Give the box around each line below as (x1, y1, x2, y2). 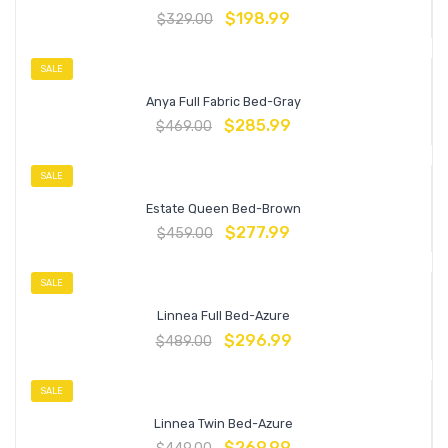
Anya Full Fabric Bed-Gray (146, 93, 301, 109)
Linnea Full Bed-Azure (157, 308, 290, 324)
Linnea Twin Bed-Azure (154, 415, 293, 431)
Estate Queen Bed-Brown (146, 200, 301, 216)
